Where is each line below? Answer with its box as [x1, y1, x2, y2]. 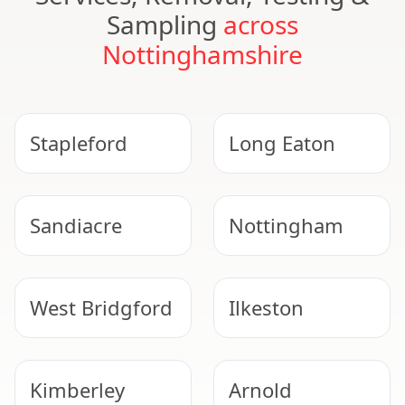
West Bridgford [30, 294, 173, 321]
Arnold [229, 376, 292, 403]
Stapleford [30, 129, 127, 156]
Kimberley [30, 376, 125, 403]
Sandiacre [30, 212, 122, 239]
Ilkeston [229, 294, 304, 321]
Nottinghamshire [102, 37, 303, 71]
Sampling [107, 7, 223, 42]
